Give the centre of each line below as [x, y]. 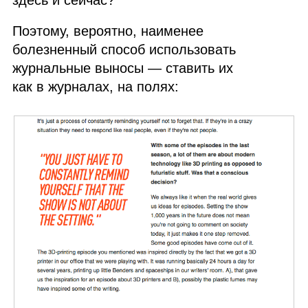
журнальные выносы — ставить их [123, 68]
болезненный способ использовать [124, 49]
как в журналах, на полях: [96, 86]
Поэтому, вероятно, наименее [108, 31]
